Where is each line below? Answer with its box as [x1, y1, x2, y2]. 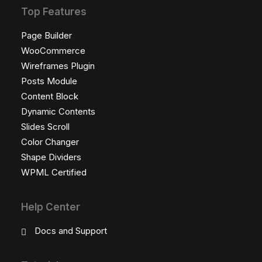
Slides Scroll [21, 121, 70, 132]
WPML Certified [21, 167, 87, 178]
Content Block [21, 91, 78, 102]
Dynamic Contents [21, 106, 95, 117]
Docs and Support [34, 225, 107, 236]
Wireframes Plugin [21, 60, 95, 71]
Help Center [21, 201, 80, 213]
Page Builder [21, 30, 72, 41]
